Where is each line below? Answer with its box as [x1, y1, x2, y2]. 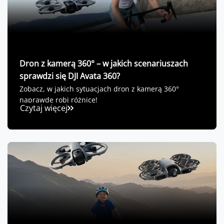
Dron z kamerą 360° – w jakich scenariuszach [19, 58, 188, 69]
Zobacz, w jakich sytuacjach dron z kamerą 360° [19, 84, 179, 94]
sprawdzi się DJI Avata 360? [19, 70, 120, 82]
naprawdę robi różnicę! [19, 95, 97, 105]
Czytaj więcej [20, 102, 67, 114]
